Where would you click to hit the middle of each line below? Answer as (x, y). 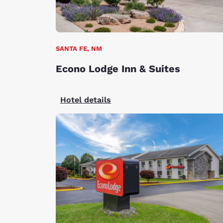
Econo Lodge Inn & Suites (118, 68)
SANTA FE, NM (79, 48)
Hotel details (86, 100)
